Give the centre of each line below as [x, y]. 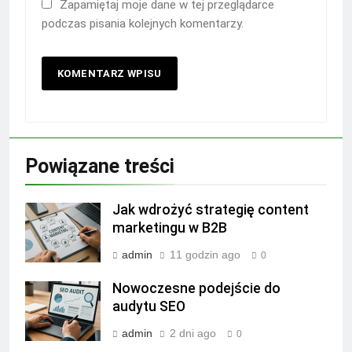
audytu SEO [149, 306]
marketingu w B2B [170, 227]
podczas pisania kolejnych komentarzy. [143, 23]
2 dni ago [193, 333]
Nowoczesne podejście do [196, 288]
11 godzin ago [205, 254]
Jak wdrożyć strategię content [211, 209]
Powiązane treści [100, 166]
